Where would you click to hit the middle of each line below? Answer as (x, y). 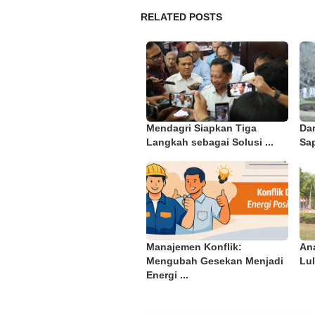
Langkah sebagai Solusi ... (210, 142)
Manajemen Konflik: (194, 247)
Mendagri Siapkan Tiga (201, 128)
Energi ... (167, 276)
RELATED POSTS (181, 18)
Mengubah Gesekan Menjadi (215, 262)
